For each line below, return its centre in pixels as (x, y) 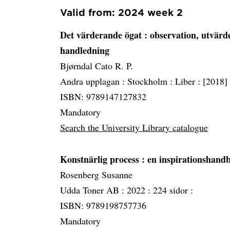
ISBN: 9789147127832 (103, 97)
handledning (85, 50)
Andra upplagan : (94, 81)
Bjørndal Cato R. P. (97, 66)
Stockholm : (151, 81)
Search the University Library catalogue (134, 127)
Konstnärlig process (101, 159)
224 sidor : (173, 190)
